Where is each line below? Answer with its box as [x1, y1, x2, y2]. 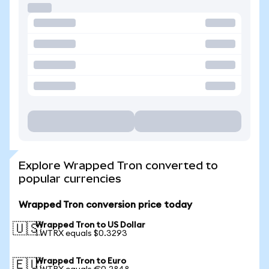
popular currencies [19, 172, 121, 185]
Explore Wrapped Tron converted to [19, 159, 218, 172]
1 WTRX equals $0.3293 [35, 229, 127, 238]
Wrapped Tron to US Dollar [35, 221, 145, 229]
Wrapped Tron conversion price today [19, 200, 192, 210]
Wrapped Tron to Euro [35, 257, 126, 265]
